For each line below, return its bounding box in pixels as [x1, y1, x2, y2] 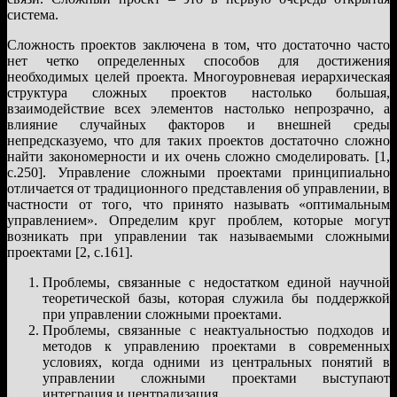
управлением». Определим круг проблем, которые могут [7, 212, 390, 228]
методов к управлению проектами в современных [43, 338, 390, 354]
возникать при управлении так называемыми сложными [7, 228, 390, 244]
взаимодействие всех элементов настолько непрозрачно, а [7, 100, 390, 116]
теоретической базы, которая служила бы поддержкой [43, 290, 390, 306]
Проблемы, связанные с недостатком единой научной [43, 274, 390, 290]
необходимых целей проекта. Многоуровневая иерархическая [7, 68, 390, 84]
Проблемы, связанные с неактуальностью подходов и [43, 322, 390, 338]
